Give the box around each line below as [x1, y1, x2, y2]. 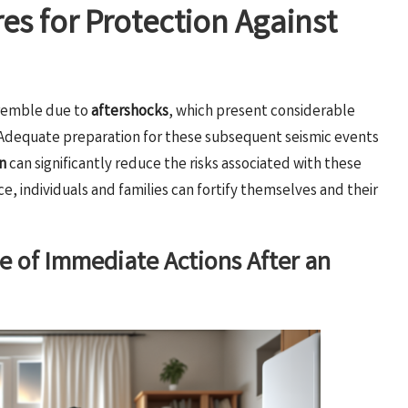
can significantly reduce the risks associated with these [6, 154, 362, 177]
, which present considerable [168, 101, 355, 124]
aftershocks [91, 101, 168, 124]
